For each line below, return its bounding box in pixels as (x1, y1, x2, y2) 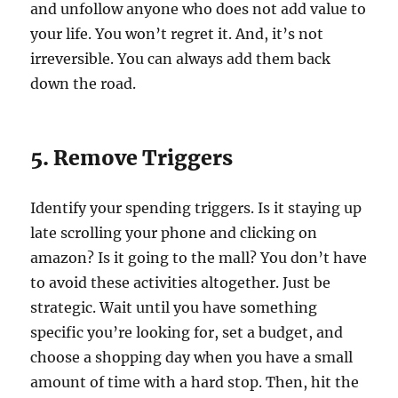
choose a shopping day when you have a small (30, 347, 354, 366)
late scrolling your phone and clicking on (30, 223, 318, 242)
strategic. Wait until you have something (30, 298, 318, 316)
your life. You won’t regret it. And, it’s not (30, 24, 324, 43)
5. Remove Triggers (30, 144, 234, 171)
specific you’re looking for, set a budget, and (30, 322, 344, 341)
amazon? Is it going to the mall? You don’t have (30, 248, 368, 267)
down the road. (30, 74, 137, 92)
